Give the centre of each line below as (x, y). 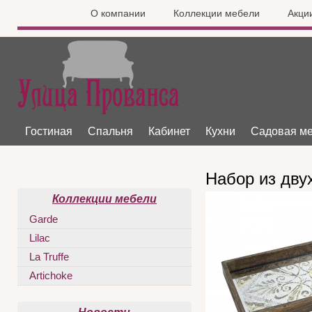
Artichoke (51, 276)
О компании (118, 13)
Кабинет (169, 131)
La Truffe (49, 257)
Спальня (110, 131)
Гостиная (49, 131)
